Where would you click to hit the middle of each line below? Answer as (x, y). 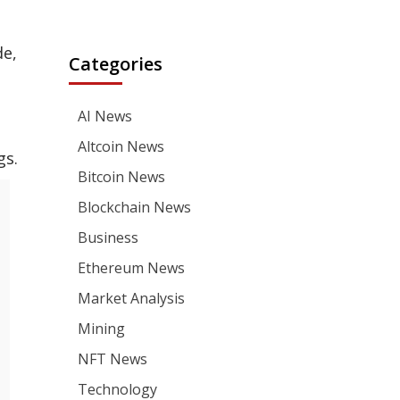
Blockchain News (135, 207)
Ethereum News (132, 268)
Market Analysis (132, 298)
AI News (105, 116)
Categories (116, 64)
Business (108, 237)
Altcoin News (121, 146)
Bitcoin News (122, 177)
